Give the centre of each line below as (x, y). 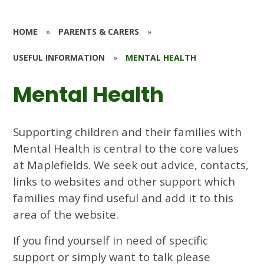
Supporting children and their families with (128, 131)
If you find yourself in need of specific (111, 240)
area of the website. (66, 214)
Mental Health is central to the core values (126, 148)
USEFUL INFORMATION (59, 57)
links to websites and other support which (124, 181)
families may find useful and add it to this (123, 197)
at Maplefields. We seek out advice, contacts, (131, 164)
